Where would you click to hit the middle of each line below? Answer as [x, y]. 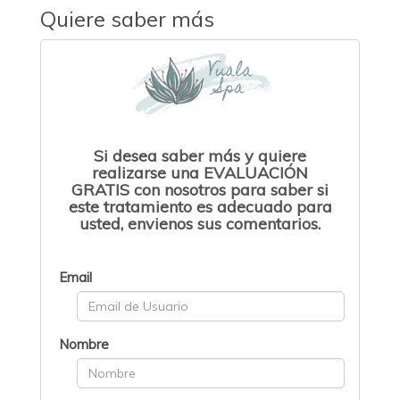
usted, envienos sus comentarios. [200, 224]
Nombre [84, 345]
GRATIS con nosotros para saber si [200, 190]
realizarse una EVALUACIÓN [200, 173]
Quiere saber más [127, 19]
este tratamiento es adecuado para [200, 207]
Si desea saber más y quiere [200, 156]
